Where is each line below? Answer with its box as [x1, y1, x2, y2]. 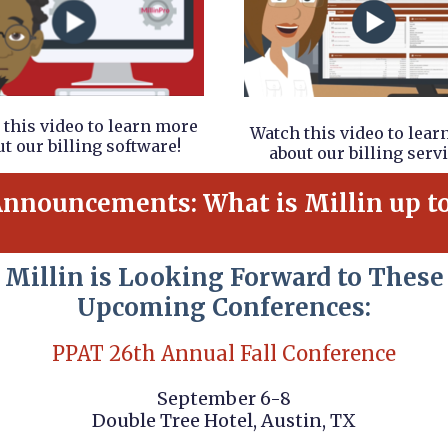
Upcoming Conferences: [77, 292, 371, 323]
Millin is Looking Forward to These [4, 262, 444, 293]
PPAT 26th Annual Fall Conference [52, 341, 396, 366]
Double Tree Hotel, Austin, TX [92, 409, 356, 432]
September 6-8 [157, 387, 291, 410]
